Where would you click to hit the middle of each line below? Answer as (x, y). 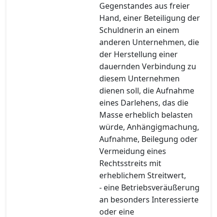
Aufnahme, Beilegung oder (148, 139)
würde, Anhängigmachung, (149, 127)
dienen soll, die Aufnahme (147, 90)
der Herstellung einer (139, 54)
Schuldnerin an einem (139, 30)
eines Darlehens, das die (144, 102)
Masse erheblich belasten (146, 115)
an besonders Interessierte (149, 199)
